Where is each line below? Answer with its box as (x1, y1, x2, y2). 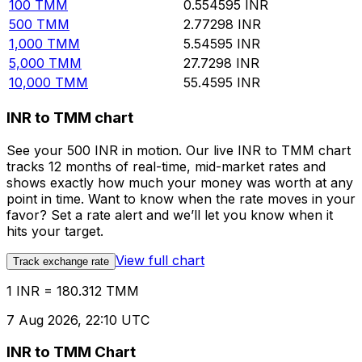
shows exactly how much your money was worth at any (6, 174, 353, 191)
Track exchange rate (13, 255, 109, 267)
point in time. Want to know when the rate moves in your (6, 190, 356, 207)
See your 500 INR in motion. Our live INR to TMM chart (6, 141, 351, 158)
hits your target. (6, 222, 103, 239)
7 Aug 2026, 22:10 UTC (6, 311, 149, 328)
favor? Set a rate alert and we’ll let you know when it (6, 206, 333, 223)
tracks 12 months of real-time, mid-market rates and (6, 158, 326, 175)
